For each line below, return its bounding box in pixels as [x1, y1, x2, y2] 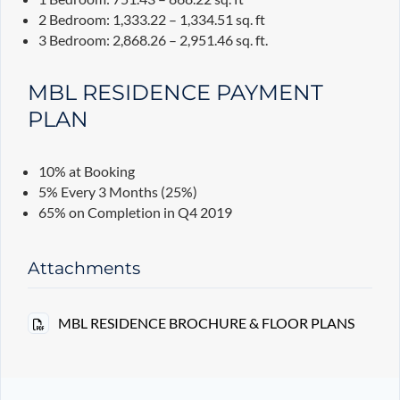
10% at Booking [37, 162, 135, 180]
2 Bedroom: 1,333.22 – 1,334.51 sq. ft [37, 11, 265, 29]
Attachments [28, 258, 140, 279]
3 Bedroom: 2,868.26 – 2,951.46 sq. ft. [37, 31, 268, 49]
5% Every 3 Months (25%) [37, 183, 197, 201]
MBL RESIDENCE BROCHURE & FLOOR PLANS [58, 314, 354, 332]
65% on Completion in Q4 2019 [37, 204, 232, 221]
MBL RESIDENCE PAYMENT [28, 79, 323, 106]
